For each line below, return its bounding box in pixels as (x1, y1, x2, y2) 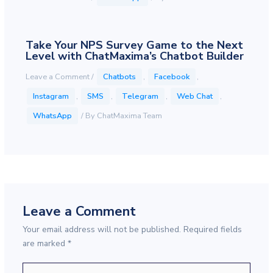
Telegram (121, 90, 158, 102)
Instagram (32, 90, 69, 102)
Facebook (154, 71, 190, 82)
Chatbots (102, 71, 136, 82)
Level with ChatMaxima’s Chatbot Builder (25, 48, 244, 63)
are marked (22, 237, 68, 249)
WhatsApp (32, 110, 72, 121)
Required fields (183, 223, 242, 235)
